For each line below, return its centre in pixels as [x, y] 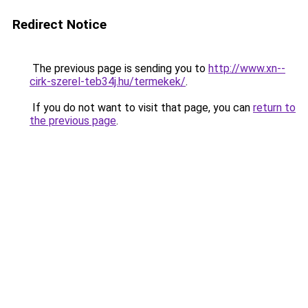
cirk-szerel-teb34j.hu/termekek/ [108, 81]
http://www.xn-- [247, 68]
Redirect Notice [59, 24]
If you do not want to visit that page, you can [141, 108]
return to [274, 108]
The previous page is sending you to [119, 68]
